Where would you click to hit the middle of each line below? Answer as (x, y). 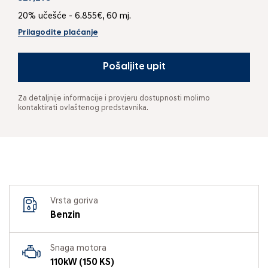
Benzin (65, 215)
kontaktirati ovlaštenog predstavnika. (83, 108)
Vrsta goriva (74, 201)
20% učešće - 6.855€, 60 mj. (74, 16)
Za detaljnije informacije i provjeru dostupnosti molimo (114, 98)
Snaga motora (78, 248)
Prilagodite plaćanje (58, 32)
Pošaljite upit (134, 67)
